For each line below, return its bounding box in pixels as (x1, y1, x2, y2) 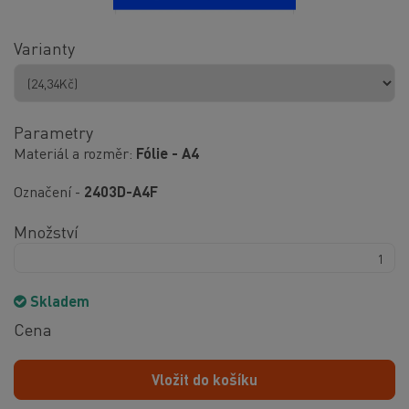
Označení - (14, 182, 84, 201)
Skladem (26, 291, 89, 310)
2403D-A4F (84, 182, 158, 201)
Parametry (14, 121, 93, 142)
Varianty (14, 37, 75, 58)
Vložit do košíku (152, 370, 257, 389)
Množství (14, 221, 79, 242)
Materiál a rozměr (14, 143, 129, 163)
